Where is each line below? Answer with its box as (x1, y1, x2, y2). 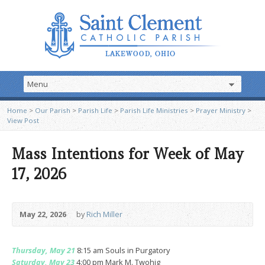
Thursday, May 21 (12, 245, 75, 256)
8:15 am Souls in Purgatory (75, 245, 170, 256)
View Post (7, 116, 39, 125)
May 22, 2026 (20, 209, 66, 219)
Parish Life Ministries (120, 106, 188, 115)
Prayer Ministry (196, 106, 245, 115)
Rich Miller (86, 209, 122, 219)
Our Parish (35, 106, 70, 115)
